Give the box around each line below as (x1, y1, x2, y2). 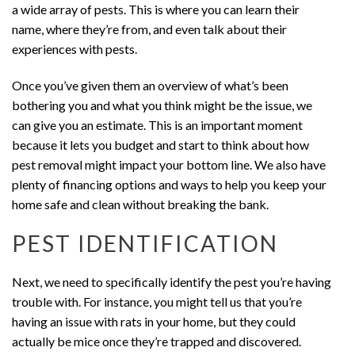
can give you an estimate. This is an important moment (12, 117, 303, 133)
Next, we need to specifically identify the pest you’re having (12, 273, 331, 289)
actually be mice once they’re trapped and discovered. (12, 333, 301, 349)
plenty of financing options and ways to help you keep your (12, 177, 326, 193)
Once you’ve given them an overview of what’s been (12, 78, 288, 94)
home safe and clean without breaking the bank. (12, 197, 269, 212)
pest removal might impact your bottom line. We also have (12, 157, 326, 173)
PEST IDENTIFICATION (12, 230, 278, 258)
